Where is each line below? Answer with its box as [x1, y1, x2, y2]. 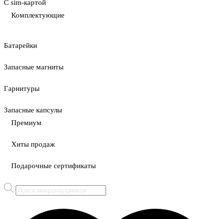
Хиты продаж [11, 140, 55, 148]
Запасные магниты [4, 63, 64, 71]
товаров [15, 191, 42, 199]
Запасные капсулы [4, 106, 62, 114]
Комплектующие [11, 11, 65, 19]
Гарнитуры [4, 85, 40, 92]
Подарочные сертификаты [11, 162, 96, 170]
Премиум [11, 119, 42, 127]
